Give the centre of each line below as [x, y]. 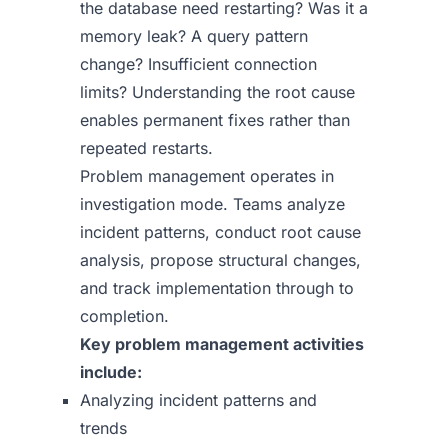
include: [111, 372]
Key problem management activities [222, 344]
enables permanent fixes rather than [215, 120]
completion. [124, 316]
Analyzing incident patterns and [198, 400]
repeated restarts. [146, 148]
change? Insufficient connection [198, 64]
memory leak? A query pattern [194, 36]
